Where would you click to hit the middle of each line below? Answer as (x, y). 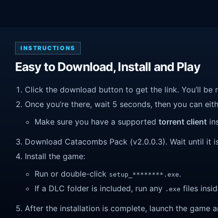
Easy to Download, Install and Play (108, 67)
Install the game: (55, 156)
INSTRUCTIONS (48, 48)
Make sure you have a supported (97, 121)
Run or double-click (72, 173)
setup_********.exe (144, 174)
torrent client (183, 121)
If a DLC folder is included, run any (100, 189)
